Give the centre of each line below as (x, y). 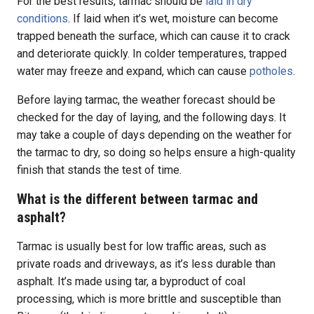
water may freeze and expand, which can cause (133, 71)
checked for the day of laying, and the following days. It (151, 117)
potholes (271, 71)
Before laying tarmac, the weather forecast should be (146, 100)
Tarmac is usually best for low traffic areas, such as (142, 246)
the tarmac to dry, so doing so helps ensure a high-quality (156, 152)
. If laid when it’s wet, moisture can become (173, 18)
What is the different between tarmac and (137, 199)
